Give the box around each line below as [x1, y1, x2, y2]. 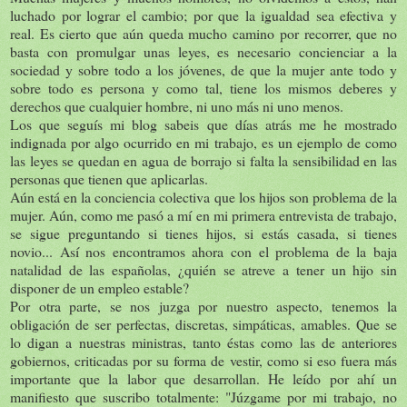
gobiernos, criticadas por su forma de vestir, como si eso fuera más [10, 350, 397, 370]
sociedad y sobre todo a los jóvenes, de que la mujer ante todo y [10, 59, 397, 79]
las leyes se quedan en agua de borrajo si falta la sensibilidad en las [10, 150, 397, 170]
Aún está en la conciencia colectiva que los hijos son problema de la [10, 186, 397, 206]
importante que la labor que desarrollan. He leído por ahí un [10, 368, 397, 388]
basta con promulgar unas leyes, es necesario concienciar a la [10, 41, 397, 61]
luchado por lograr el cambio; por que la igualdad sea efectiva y [10, 5, 397, 25]
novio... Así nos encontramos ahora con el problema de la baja [10, 241, 397, 261]
